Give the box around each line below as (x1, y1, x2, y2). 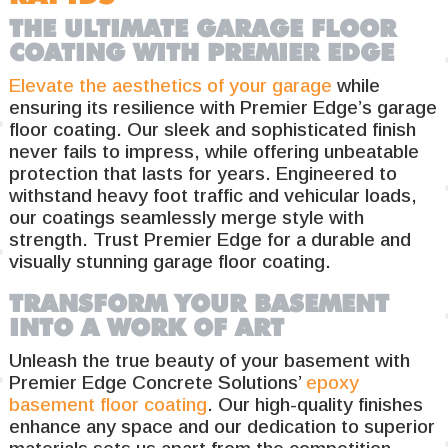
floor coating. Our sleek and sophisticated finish (9, 118, 417, 140)
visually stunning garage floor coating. (9, 250, 332, 272)
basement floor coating (9, 393, 208, 415)
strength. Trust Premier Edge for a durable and (9, 228, 412, 250)
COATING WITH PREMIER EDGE (9, 37, 395, 67)
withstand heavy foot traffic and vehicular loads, (9, 184, 418, 206)
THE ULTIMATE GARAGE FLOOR (9, 13, 397, 43)
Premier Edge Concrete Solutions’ (9, 371, 307, 393)
